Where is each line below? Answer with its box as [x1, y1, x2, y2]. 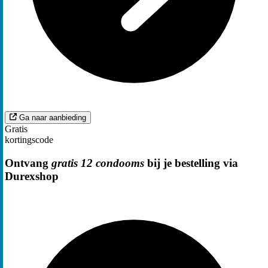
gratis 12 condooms [51, 156, 144, 169]
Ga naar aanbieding [19, 112, 86, 122]
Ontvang [5, 156, 51, 169]
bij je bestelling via [144, 156, 238, 169]
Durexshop [5, 169, 59, 182]
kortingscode [5, 134, 53, 145]
